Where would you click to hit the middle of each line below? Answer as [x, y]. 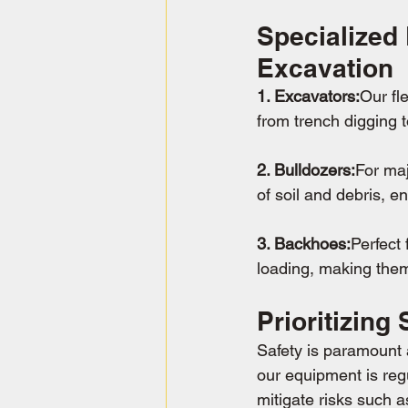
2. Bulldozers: [306, 169]
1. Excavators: [308, 96]
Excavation [325, 67]
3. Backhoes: [304, 243]
